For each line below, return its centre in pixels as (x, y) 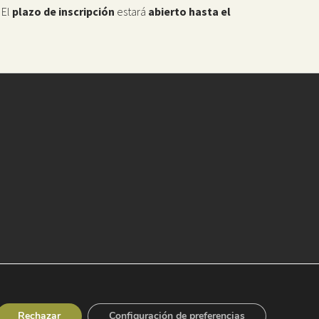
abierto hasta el (188, 11)
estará (131, 11)
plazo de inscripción (64, 11)
